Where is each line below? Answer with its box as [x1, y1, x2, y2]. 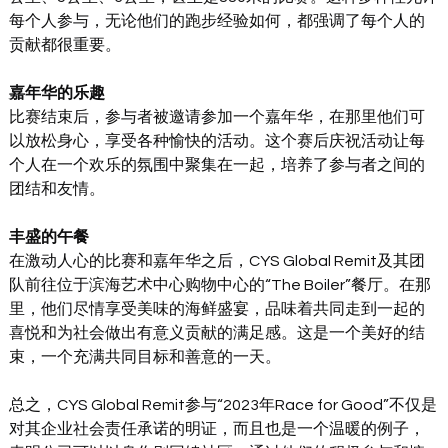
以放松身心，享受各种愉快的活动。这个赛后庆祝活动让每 [9, 133, 426, 150]
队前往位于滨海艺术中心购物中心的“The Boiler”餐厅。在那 [9, 277, 432, 294]
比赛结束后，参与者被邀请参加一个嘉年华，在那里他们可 [9, 109, 426, 126]
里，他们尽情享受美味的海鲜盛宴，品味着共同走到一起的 [9, 301, 426, 318]
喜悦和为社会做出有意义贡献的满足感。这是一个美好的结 [9, 325, 426, 342]
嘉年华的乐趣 [9, 85, 106, 102]
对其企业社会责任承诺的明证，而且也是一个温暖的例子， [9, 421, 426, 438]
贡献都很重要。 [9, 37, 122, 54]
